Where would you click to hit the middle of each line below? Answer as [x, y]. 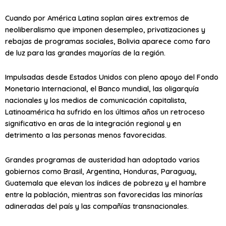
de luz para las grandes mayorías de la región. [85, 52]
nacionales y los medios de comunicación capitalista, [96, 100]
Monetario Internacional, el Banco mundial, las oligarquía [102, 89]
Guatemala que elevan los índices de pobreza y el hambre [106, 183]
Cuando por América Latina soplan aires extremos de [97, 18]
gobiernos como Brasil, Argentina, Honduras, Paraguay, [101, 171]
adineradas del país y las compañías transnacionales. [97, 206]
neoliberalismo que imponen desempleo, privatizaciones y [105, 29]
